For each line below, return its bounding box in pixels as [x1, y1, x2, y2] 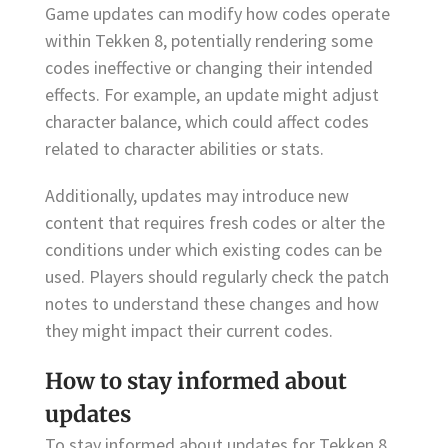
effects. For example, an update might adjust [45, 82, 379, 106]
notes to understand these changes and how [45, 292, 379, 316]
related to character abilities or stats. [45, 136, 324, 160]
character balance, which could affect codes [45, 109, 369, 133]
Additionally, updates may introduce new [45, 184, 349, 208]
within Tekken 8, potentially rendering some [45, 28, 373, 52]
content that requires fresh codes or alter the [45, 211, 385, 235]
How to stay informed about [45, 367, 347, 396]
